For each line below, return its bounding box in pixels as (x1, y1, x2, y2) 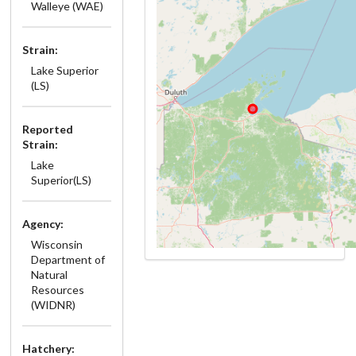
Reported (22, 122, 73, 136)
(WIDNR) (30, 297, 75, 311)
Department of (30, 252, 105, 266)
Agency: (22, 216, 64, 230)
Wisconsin (30, 237, 83, 251)
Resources (30, 282, 84, 296)
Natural (30, 267, 68, 281)
